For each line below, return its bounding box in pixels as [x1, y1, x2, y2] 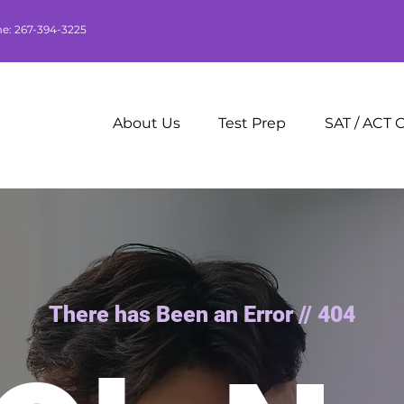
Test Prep [218, 114, 287, 132]
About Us [113, 114, 181, 132]
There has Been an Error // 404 [49, 300, 355, 327]
